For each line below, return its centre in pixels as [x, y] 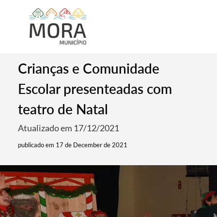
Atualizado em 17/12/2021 [69, 128]
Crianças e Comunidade [89, 68]
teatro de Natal [63, 109]
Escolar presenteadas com [95, 89]
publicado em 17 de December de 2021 [73, 145]
